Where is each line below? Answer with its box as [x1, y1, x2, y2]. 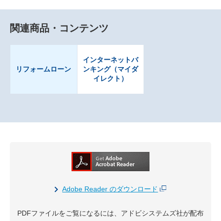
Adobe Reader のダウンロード [62, 185, 158, 193]
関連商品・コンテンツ [10, 23, 109, 34]
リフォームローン [16, 65, 72, 74]
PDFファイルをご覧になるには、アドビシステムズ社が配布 [17, 209, 204, 218]
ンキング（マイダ [82, 65, 138, 74]
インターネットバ [82, 56, 138, 64]
